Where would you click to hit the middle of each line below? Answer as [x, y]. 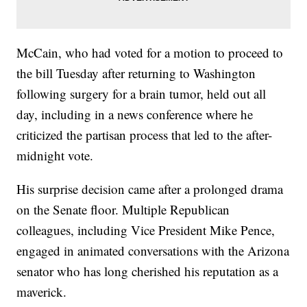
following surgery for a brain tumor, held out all [142, 94]
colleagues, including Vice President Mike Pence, [146, 230]
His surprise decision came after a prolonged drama [150, 189]
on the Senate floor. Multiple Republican [123, 210]
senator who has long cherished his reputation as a [148, 271]
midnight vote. [55, 156]
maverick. [42, 292]
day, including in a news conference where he [135, 114]
